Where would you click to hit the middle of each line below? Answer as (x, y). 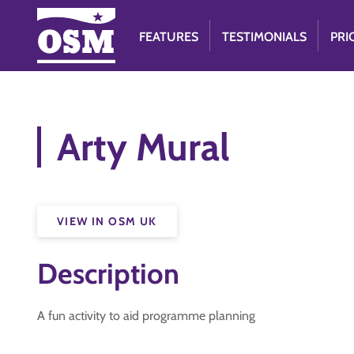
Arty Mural (143, 147)
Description (108, 273)
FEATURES (169, 37)
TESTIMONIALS (265, 37)
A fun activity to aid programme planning (146, 316)
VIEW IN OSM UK (107, 221)
